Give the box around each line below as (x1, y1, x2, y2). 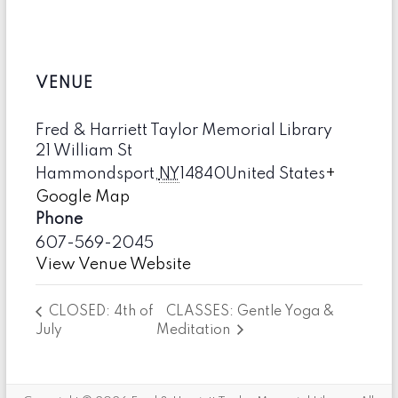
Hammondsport (35, 165, 155, 182)
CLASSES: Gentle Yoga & (165, 305, 334, 320)
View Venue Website (35, 256, 191, 273)
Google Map (35, 188, 130, 205)
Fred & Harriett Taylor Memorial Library (35, 122, 332, 139)
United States (225, 165, 325, 182)
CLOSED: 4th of (44, 305, 153, 320)
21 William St (35, 142, 132, 159)
